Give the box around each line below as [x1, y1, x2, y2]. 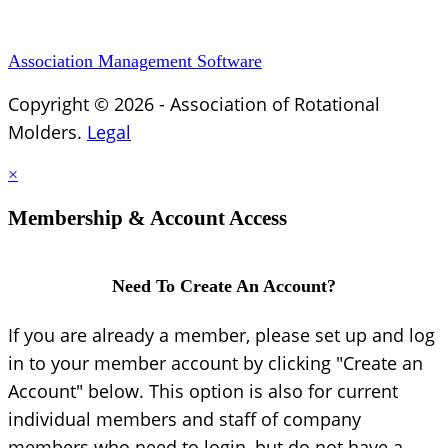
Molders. [8, 119, 87, 144]
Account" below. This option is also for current [8, 378, 398, 403]
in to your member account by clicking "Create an [8, 350, 423, 375]
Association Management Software [8, 50, 262, 71]
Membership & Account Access [8, 205, 287, 230]
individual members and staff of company [8, 406, 361, 431]
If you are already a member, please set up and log [8, 322, 435, 347]
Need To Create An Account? [112, 275, 336, 296]
